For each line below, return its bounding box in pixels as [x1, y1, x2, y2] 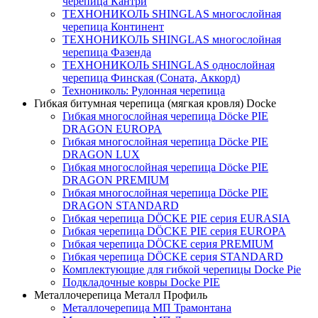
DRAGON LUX [62, 148, 140, 160]
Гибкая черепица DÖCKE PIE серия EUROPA [62, 225, 286, 237]
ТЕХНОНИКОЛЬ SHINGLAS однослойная [62, 59, 275, 71]
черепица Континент [62, 21, 164, 33]
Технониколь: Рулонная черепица [62, 84, 225, 97]
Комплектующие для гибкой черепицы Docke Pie [62, 263, 301, 275]
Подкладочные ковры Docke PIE [62, 276, 220, 288]
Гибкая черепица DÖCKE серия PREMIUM [62, 238, 273, 250]
